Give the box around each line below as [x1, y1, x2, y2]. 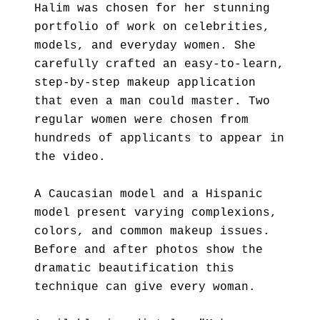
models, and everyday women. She [34, 39, 256, 52]
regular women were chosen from [34, 114, 249, 126]
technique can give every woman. [34, 281, 256, 294]
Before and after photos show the [34, 244, 263, 256]
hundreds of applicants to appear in [34, 132, 284, 145]
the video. [34, 151, 106, 164]
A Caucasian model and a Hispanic [34, 188, 263, 201]
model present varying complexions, [34, 206, 277, 219]
